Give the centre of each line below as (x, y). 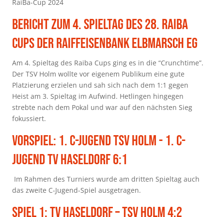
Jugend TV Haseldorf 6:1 (70, 160)
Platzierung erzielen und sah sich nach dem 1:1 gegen (100, 85)
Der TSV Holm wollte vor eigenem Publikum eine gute (98, 74)
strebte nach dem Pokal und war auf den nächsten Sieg (102, 107)
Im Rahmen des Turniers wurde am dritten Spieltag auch (106, 179)
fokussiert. (29, 118)
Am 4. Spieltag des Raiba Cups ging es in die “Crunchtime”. (108, 62)
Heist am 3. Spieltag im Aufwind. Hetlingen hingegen (98, 96)
